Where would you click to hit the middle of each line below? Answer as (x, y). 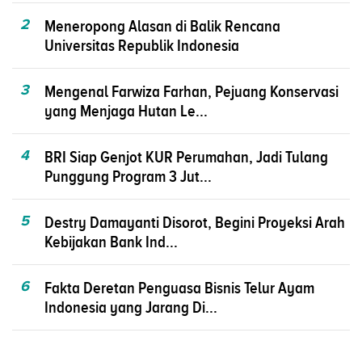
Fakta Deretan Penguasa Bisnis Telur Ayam (179, 287)
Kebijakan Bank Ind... (111, 241)
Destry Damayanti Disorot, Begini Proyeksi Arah (195, 222)
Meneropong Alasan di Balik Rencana (162, 25)
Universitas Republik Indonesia (142, 45)
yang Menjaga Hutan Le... (126, 110)
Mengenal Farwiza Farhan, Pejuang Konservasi (192, 91)
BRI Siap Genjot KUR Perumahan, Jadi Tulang (186, 156)
